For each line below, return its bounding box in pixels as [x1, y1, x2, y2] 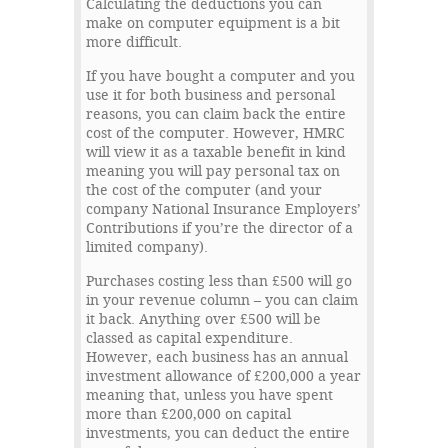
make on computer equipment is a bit [86, 15, 340, 33]
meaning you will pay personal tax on [86, 163, 340, 181]
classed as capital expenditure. [86, 330, 293, 348]
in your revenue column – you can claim [86, 292, 358, 310]
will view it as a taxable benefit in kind [86, 144, 346, 162]
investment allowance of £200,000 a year [86, 368, 361, 386]
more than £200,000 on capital [86, 406, 291, 424]
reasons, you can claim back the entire [86, 106, 346, 124]
